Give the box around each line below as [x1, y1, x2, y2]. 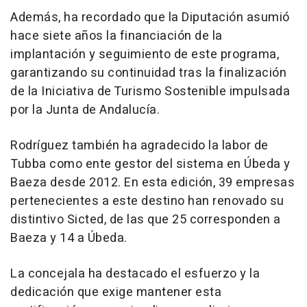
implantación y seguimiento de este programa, [10, 45, 279, 64]
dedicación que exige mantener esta [10, 282, 221, 302]
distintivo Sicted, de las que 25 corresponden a [10, 210, 281, 229]
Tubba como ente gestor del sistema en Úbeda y [10, 154, 291, 173]
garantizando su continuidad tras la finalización [10, 63, 286, 82]
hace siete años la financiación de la [10, 26, 223, 45]
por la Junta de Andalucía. [10, 100, 160, 119]
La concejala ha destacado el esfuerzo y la [10, 264, 260, 283]
